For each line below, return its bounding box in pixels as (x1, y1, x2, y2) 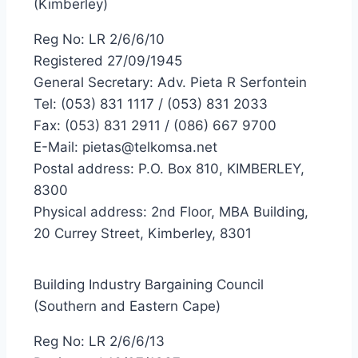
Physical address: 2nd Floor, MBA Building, (34, 204, 308, 220)
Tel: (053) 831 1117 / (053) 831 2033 (34, 96, 268, 112)
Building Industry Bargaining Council (34, 276, 264, 292)
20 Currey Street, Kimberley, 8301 (34, 225, 252, 241)
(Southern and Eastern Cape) (34, 298, 221, 314)
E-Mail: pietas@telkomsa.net (34, 139, 217, 155)
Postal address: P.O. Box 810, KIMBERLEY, (34, 161, 304, 177)
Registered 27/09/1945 (34, 53, 182, 69)
